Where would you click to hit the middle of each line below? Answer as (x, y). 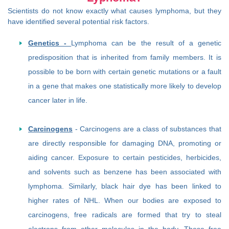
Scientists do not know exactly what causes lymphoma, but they (114, 10)
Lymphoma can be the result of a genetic (146, 43)
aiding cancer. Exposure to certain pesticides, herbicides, (125, 157)
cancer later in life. (59, 100)
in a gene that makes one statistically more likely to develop (125, 86)
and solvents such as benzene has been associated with (125, 171)
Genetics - (50, 43)
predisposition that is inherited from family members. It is (125, 57)
